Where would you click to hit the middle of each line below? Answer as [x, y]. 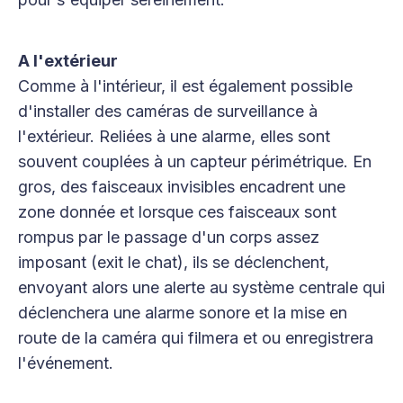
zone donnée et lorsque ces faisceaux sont [177, 211]
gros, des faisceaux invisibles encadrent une [182, 186]
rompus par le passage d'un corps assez [169, 237]
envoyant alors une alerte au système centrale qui [201, 287]
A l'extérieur [68, 60]
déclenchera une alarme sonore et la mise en [183, 312]
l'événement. [66, 363]
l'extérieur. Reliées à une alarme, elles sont [174, 136]
